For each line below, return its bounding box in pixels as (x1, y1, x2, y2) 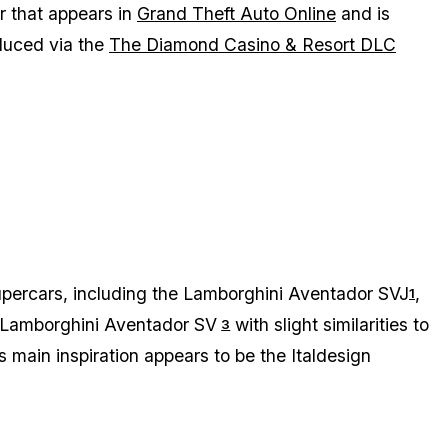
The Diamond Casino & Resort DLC (109, 34, 396, 56)
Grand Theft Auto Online (137, 3, 336, 25)
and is (336, 3, 390, 25)
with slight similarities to (230, 314, 430, 336)
